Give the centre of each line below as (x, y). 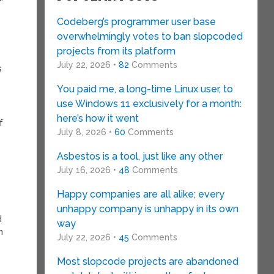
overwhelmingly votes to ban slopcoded (150, 36)
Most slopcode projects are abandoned (147, 261)
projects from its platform (116, 51)
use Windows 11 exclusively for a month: (149, 104)
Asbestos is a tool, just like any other (139, 156)
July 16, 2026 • (87, 170)
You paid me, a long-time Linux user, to (145, 89)
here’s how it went (98, 118)
